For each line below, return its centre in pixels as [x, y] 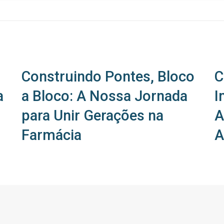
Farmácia [51, 135]
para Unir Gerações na [92, 115]
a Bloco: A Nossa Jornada [104, 96]
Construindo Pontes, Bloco [108, 76]
